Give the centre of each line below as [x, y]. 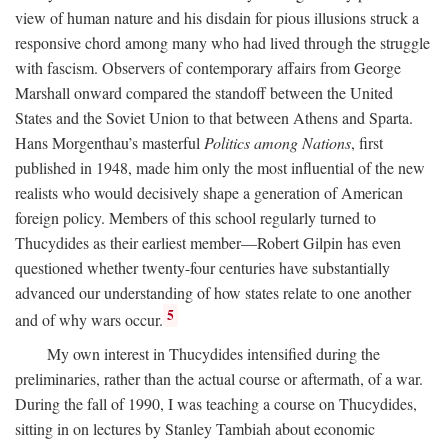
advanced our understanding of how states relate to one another [213, 293]
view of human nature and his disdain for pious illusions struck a [217, 18]
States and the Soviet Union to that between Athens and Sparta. [214, 118]
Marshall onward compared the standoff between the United [204, 93]
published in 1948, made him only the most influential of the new [220, 168]
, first [367, 143]
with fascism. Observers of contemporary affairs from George [208, 68]
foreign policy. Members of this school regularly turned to [195, 218]
